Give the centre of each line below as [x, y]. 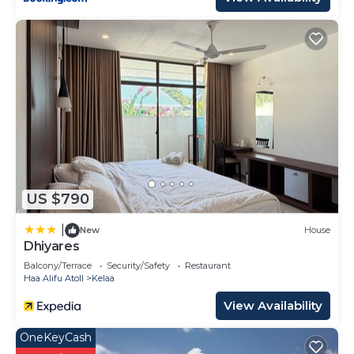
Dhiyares [52, 246]
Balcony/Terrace [58, 265]
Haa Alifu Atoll [54, 278]
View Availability [273, 305]
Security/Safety [138, 265]
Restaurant [208, 265]
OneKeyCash [56, 337]
